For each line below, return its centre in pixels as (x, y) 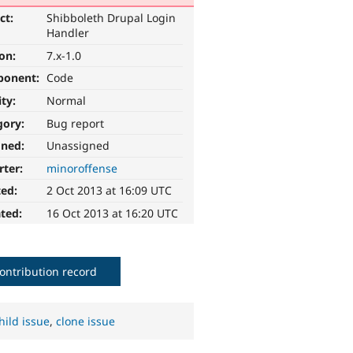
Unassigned (78, 146)
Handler (68, 33)
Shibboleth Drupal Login (111, 18)
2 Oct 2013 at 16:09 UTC (110, 191)
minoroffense (82, 168)
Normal (67, 101)
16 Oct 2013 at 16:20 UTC (113, 214)
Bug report (76, 123)
